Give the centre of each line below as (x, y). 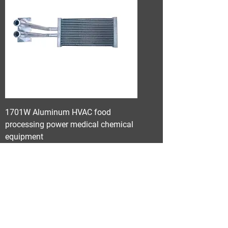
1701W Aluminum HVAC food (58, 112)
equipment (24, 137)
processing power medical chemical (69, 124)
